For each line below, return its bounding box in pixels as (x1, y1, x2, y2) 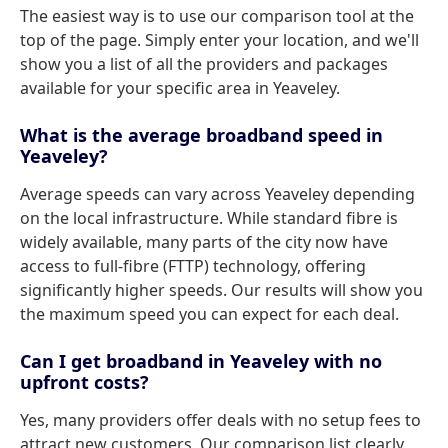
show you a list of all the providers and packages (20, 53, 388, 75)
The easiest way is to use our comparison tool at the (20, 5, 414, 27)
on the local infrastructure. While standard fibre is (20, 207, 398, 229)
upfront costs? (20, 370, 149, 394)
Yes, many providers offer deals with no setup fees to (20, 409, 421, 431)
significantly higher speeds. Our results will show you (20, 279, 423, 301)
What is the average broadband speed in (20, 123, 383, 147)
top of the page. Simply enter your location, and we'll (20, 29, 419, 51)
